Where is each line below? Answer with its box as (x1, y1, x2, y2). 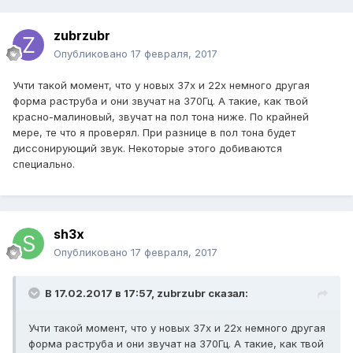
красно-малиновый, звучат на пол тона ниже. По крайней (13, 110, 309, 124)
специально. (13, 158, 75, 171)
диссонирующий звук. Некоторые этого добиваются (13, 142, 282, 155)
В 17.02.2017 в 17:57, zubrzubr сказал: (45, 287, 248, 300)
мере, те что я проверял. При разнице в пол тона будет (13, 126, 295, 139)
